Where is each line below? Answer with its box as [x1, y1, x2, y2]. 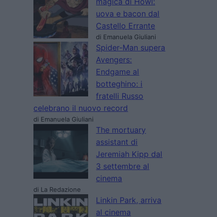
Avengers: [96, 55, 132, 65]
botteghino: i [96, 79, 143, 89]
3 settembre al [96, 161, 150, 171]
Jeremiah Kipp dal [96, 149, 163, 159]
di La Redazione [33, 186, 81, 194]
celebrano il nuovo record [33, 103, 128, 113]
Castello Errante [96, 21, 155, 31]
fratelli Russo [96, 91, 144, 101]
